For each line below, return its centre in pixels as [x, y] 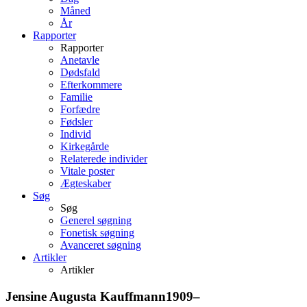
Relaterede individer [104, 158]
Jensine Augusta [53, 296]
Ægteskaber [86, 183]
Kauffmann [133, 296]
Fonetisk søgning [97, 232]
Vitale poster [87, 171]
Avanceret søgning [101, 245]
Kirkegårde [85, 146]
